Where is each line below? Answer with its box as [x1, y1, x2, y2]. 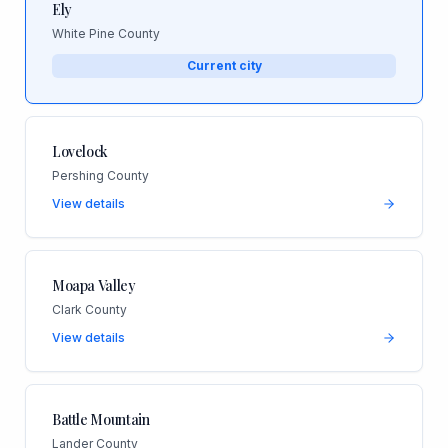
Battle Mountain [51, 409, 150, 429]
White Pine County [51, 25, 160, 41]
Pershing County [51, 167, 149, 183]
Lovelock [51, 141, 109, 161]
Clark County [51, 301, 127, 317]
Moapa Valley [51, 275, 136, 295]
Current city [186, 57, 262, 73]
